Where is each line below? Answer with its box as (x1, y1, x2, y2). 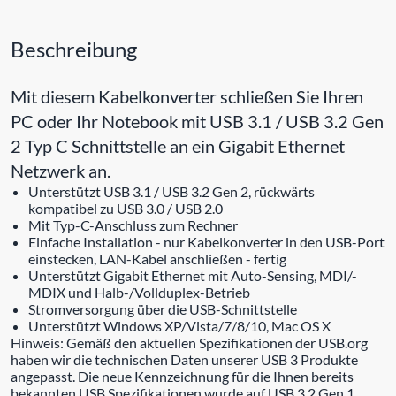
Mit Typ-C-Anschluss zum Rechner (28, 216, 238, 233)
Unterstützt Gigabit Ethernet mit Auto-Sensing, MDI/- (28, 266, 357, 284)
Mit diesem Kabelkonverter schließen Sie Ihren (11, 85, 363, 107)
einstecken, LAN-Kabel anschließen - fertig (28, 249, 286, 267)
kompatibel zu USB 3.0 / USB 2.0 (28, 199, 223, 217)
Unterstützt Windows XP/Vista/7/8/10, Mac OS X (28, 316, 331, 334)
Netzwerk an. (11, 159, 110, 181)
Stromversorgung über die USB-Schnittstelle (28, 300, 297, 317)
